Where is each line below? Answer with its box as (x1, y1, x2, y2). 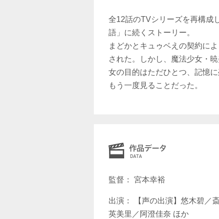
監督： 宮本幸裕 (109, 175, 165, 184)
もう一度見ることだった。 (109, 81, 202, 90)
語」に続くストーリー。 (109, 28, 195, 37)
